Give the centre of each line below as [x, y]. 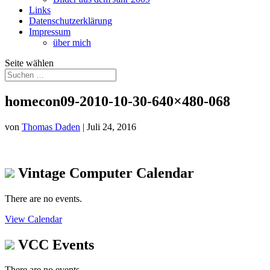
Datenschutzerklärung [71, 21]
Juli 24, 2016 [111, 127]
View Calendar [33, 219]
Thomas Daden [51, 127]
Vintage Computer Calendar [104, 173]
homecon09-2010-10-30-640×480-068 [118, 101]
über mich [72, 42]
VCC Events [54, 244]
